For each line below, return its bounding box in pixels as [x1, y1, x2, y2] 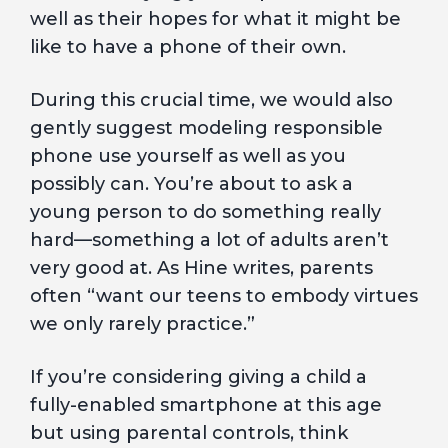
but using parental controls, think [30, 422, 348, 444]
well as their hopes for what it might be [30, 8, 401, 30]
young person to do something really [30, 201, 381, 223]
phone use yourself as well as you [30, 145, 346, 167]
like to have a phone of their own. [30, 36, 346, 58]
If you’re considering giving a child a [30, 366, 367, 388]
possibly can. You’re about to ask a [30, 173, 353, 195]
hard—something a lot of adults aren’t [30, 229, 389, 251]
